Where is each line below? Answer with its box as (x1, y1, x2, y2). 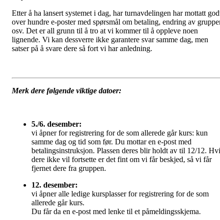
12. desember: (31, 180, 78, 189)
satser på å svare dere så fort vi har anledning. (12, 44, 154, 53)
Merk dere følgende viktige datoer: (12, 86, 121, 95)
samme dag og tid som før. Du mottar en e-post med (31, 137, 192, 146)
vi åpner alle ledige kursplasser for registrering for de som (31, 189, 209, 198)
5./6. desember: (31, 119, 82, 128)
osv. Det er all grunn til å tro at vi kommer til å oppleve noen (12, 26, 198, 35)
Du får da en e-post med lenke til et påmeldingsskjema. (31, 207, 203, 216)
